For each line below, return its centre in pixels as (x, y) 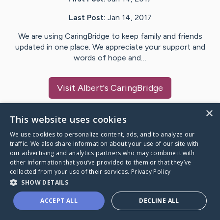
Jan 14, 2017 (129, 18)
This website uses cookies (68, 119)
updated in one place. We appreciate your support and (110, 47)
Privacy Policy (151, 172)
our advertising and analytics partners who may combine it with (102, 153)
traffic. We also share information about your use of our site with (104, 144)
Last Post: (87, 18)
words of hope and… (110, 58)
